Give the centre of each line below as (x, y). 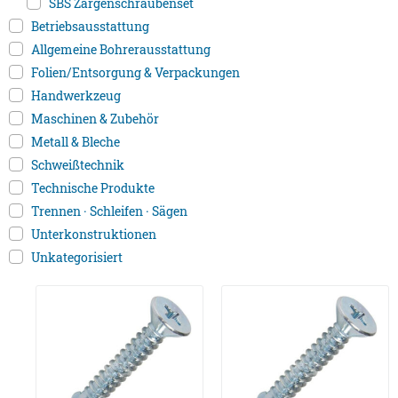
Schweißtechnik (78, 165)
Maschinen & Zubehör (95, 119)
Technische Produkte (93, 188)
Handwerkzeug (76, 96)
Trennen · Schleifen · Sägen (109, 211)
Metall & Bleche (76, 142)
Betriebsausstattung (90, 27)
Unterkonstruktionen (94, 235)
